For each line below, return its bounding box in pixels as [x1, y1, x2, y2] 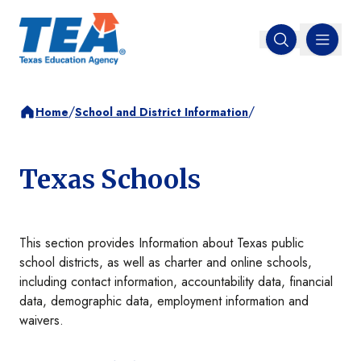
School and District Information [75, 103, 248, 120]
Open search [279, 37, 351, 56]
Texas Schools [19, 164, 201, 197]
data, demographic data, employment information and [19, 292, 309, 311]
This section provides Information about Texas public [19, 234, 304, 253]
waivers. [19, 311, 64, 330]
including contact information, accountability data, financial [19, 272, 333, 292]
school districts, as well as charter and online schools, [19, 253, 312, 272]
